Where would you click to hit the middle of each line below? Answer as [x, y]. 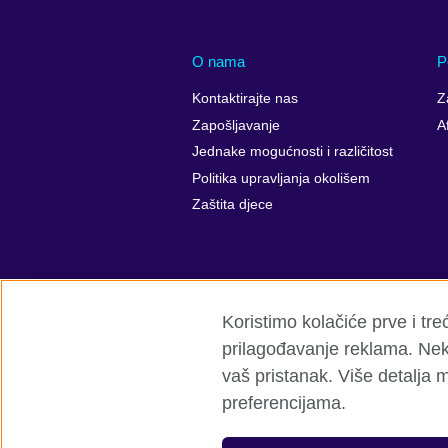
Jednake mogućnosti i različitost [292, 152]
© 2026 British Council [262, 428]
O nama [218, 61]
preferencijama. [284, 403]
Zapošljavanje [236, 125]
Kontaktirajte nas [245, 99]
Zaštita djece [232, 204]
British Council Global [259, 375]
